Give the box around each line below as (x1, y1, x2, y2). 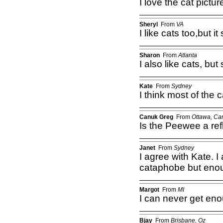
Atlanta (178, 51, 197, 59)
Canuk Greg (139, 113, 173, 120)
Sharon (139, 51, 160, 59)
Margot (139, 186, 159, 193)
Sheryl (139, 20, 158, 28)
